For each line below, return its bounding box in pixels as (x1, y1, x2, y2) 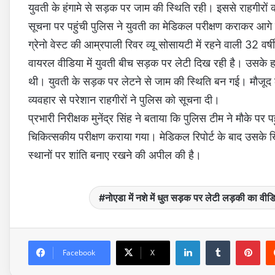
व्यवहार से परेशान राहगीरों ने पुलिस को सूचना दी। (28, 93, 220, 107)
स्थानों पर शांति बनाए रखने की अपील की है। (28, 149, 201, 162)
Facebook (63, 247, 95, 258)
